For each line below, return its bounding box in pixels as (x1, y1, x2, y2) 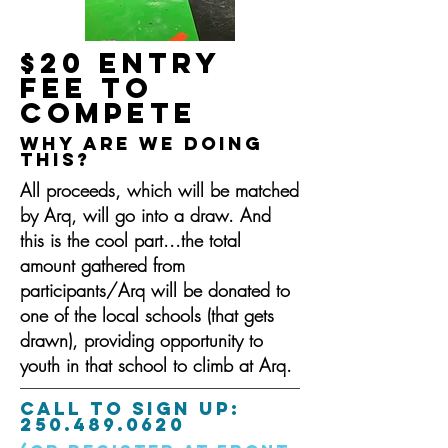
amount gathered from (20, 253, 185, 277)
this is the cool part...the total (20, 228, 241, 252)
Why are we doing (20, 132, 263, 155)
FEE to (20, 70, 153, 106)
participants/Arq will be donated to (20, 278, 290, 302)
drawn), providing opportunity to (20, 328, 263, 352)
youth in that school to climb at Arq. (20, 353, 292, 377)
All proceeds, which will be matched (20, 178, 299, 202)
